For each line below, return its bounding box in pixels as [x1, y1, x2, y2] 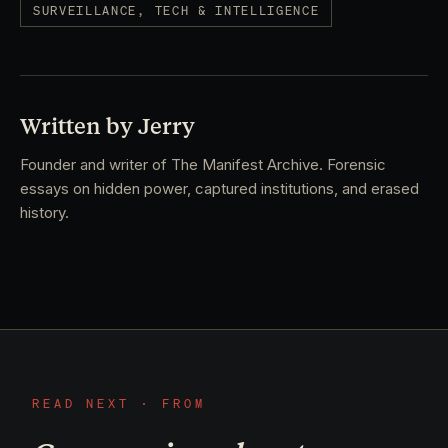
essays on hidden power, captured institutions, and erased [20, 178, 419, 198]
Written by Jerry [20, 112, 195, 140]
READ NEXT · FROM [32, 395, 206, 411]
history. [20, 202, 69, 222]
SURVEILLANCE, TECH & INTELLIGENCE [33, 2, 320, 18]
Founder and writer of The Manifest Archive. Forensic [20, 154, 386, 174]
